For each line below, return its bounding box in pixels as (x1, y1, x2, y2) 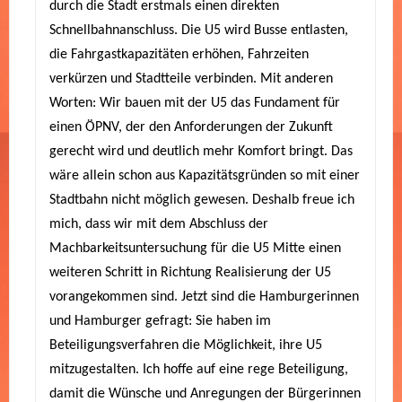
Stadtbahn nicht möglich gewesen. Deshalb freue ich (49, 193, 354, 208)
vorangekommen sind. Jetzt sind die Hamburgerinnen (49, 290, 359, 305)
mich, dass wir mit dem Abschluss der (49, 217, 268, 232)
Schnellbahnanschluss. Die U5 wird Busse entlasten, (49, 23, 348, 39)
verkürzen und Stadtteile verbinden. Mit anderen (49, 72, 333, 87)
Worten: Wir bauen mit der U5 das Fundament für (49, 96, 340, 111)
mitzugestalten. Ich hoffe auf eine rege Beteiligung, (49, 363, 348, 378)
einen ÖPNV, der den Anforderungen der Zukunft (49, 120, 333, 135)
